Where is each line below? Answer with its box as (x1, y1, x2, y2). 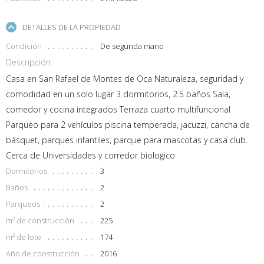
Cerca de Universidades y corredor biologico (6, 150, 175, 161)
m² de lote (6, 232, 41, 243)
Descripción (6, 57, 51, 68)
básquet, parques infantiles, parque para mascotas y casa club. (6, 134, 247, 146)
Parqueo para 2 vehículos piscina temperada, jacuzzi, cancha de (6, 119, 250, 131)
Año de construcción (6, 248, 80, 259)
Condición (6, 41, 42, 52)
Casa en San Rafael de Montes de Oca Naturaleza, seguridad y (6, 73, 243, 85)
